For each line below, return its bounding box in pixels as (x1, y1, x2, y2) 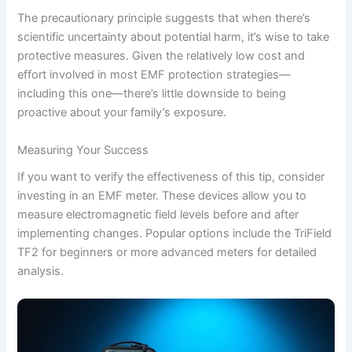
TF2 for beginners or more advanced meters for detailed (17, 244, 317, 259)
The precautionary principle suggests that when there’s (17, 11, 311, 26)
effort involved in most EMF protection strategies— (17, 68, 291, 82)
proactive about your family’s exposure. (17, 105, 227, 120)
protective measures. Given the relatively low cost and (17, 49, 306, 64)
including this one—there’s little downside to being (17, 86, 287, 101)
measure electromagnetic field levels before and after (17, 207, 299, 222)
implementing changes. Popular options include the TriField (17, 225, 332, 240)
